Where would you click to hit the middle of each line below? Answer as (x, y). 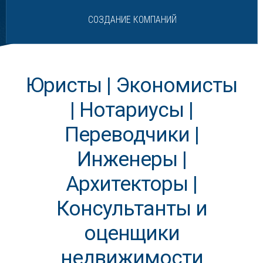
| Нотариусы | (131, 110)
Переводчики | (131, 135)
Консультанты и (131, 209)
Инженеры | (131, 159)
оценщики (131, 233)
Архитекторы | (131, 184)
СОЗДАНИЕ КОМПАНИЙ (132, 20)
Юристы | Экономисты (131, 85)
